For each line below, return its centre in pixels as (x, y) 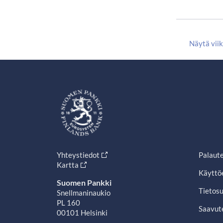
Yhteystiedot (78, 155)
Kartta (68, 165)
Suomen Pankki (84, 183)
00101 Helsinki (82, 213)
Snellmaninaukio (84, 193)
